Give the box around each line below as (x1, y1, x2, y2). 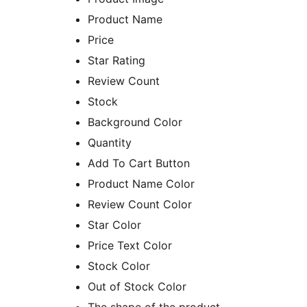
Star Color (88, 218, 141, 232)
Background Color (88, 115, 182, 130)
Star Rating (88, 53, 145, 68)
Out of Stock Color (88, 280, 186, 294)
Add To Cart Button (88, 156, 190, 171)
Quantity (88, 136, 132, 150)
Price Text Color (88, 238, 172, 253)
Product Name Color (88, 177, 195, 191)
